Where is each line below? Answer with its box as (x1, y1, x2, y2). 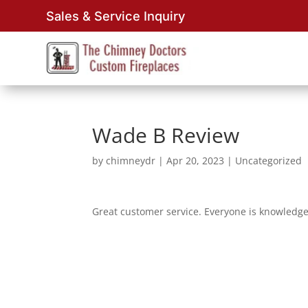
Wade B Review (92, 121, 240, 149)
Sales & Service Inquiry (46, 8, 186, 23)
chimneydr (106, 154, 156, 167)
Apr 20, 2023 (166, 154, 225, 167)
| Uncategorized (224, 154, 302, 167)
